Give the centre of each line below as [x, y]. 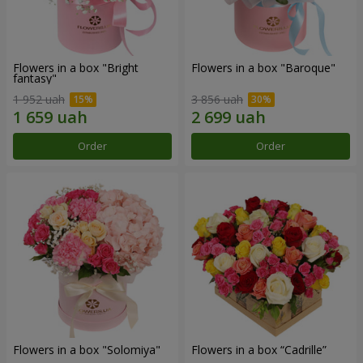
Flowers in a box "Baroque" [263, 68]
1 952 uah [39, 100]
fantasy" [35, 79]
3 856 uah [217, 100]
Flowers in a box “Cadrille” [259, 350]
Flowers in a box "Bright [76, 68]
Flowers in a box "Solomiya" [87, 350]
